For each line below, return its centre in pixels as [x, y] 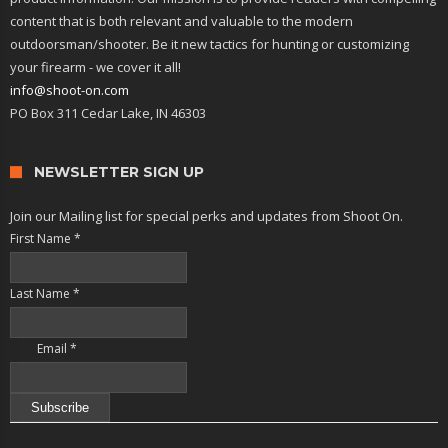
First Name [42, 239]
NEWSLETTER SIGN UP [119, 172]
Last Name [41, 294]
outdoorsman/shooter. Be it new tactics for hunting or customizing [209, 44]
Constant [36, 431]
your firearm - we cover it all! [95, 67]
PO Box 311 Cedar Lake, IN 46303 [108, 113]
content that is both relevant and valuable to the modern [181, 21]
